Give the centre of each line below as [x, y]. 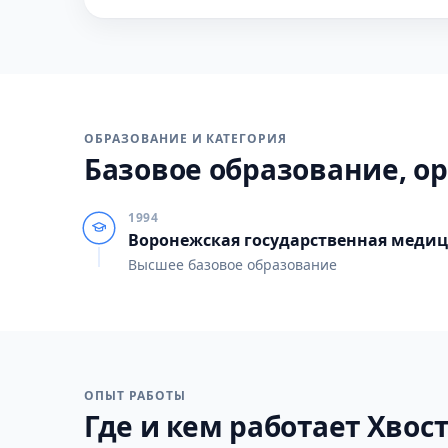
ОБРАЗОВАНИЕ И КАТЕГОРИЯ [186, 138]
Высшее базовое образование [232, 264]
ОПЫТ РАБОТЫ [135, 395]
